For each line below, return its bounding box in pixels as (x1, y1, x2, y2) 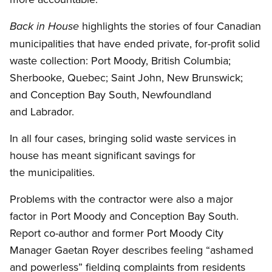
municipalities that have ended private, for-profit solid (10, 36, 260, 52)
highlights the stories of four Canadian (79, 18, 261, 34)
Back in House (10, 20, 79, 34)
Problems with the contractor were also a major (10, 191, 233, 207)
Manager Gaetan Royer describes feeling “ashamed (10, 242, 253, 258)
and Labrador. (10, 104, 74, 120)
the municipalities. (10, 165, 95, 180)
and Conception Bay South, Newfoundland (10, 87, 211, 103)
